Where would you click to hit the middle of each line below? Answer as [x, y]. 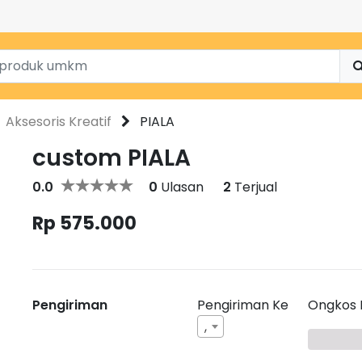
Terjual [254, 187]
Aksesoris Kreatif [59, 122]
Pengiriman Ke [243, 305]
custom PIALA [112, 158]
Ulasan [181, 187]
